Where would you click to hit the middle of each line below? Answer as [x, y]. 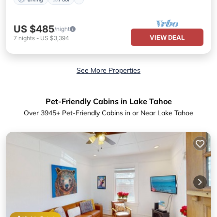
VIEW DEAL [167, 37]
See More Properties [108, 70]
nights [27, 38]
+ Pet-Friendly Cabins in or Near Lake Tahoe [125, 113]
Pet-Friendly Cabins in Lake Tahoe [108, 101]
